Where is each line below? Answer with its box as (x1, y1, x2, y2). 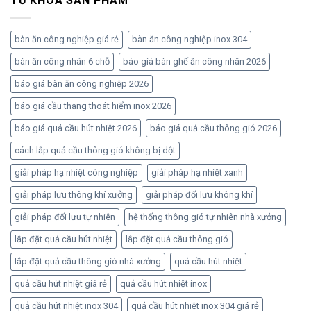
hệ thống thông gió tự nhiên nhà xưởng (128, 211, 282, 222)
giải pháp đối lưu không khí (146, 189, 253, 200)
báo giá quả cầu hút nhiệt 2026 (15, 122, 137, 133)
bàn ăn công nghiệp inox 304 (132, 33, 247, 44)
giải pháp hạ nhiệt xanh (151, 167, 243, 178)
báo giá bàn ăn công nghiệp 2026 (15, 78, 149, 89)
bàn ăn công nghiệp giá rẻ (15, 33, 119, 44)
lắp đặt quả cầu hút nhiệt (15, 233, 112, 244)
